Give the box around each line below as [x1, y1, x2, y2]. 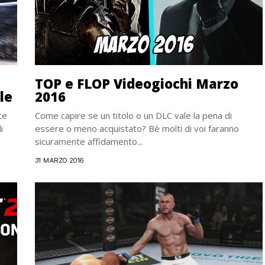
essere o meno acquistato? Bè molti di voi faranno [35, 122, 239, 135]
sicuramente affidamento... [35, 135, 143, 148]
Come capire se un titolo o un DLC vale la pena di [35, 109, 232, 122]
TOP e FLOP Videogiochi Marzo [35, 75, 238, 93]
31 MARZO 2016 [35, 156, 84, 165]
